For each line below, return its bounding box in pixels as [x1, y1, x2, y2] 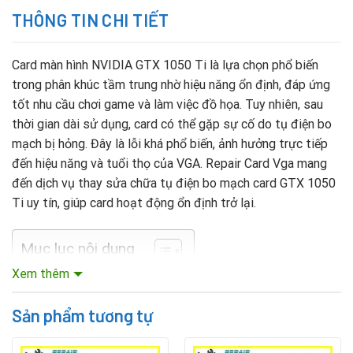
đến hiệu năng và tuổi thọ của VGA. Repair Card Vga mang [12, 155, 327, 171]
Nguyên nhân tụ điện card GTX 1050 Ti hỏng [12, 285, 290, 304]
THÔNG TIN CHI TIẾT [12, 9, 169, 30]
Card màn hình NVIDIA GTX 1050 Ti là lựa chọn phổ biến [12, 57, 318, 72]
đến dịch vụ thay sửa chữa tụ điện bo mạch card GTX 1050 [12, 175, 336, 191]
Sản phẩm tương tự [12, 304, 153, 325]
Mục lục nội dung [20, 239, 135, 258]
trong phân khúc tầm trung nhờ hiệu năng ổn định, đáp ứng [12, 76, 330, 92]
